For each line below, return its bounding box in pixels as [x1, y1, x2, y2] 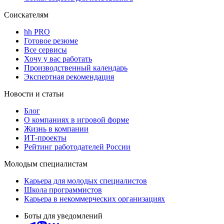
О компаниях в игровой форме [24, 115, 129, 124]
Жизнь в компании [24, 124, 88, 133]
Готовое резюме [24, 36, 78, 45]
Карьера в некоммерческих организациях [24, 194, 165, 203]
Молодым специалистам [4, 159, 87, 168]
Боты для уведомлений [24, 211, 102, 220]
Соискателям [4, 10, 48, 19]
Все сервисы [24, 45, 67, 54]
